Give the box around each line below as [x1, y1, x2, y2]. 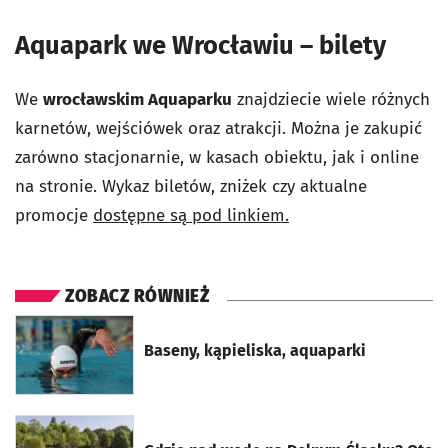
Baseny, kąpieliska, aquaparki [144, 341, 366, 361]
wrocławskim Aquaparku [43, 89, 232, 111]
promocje [15, 205, 93, 227]
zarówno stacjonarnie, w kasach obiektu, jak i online [15, 147, 419, 169]
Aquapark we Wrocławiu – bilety [15, 30, 386, 62]
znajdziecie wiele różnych [232, 89, 430, 111]
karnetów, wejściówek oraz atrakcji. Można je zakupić [15, 118, 422, 140]
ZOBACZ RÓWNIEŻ [65, 286, 209, 308]
